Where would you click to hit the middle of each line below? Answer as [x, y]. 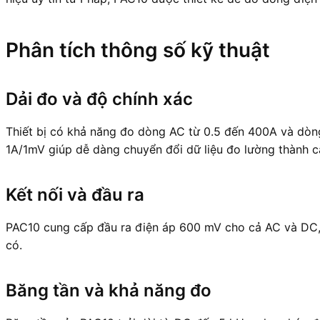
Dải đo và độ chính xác [99, 99]
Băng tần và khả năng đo [109, 290]
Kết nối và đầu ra [75, 194]
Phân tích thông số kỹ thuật [138, 50]
